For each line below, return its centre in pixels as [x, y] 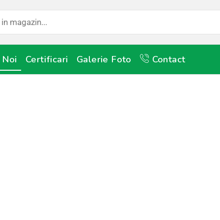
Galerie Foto [104, 59]
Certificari [47, 59]
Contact [169, 59]
